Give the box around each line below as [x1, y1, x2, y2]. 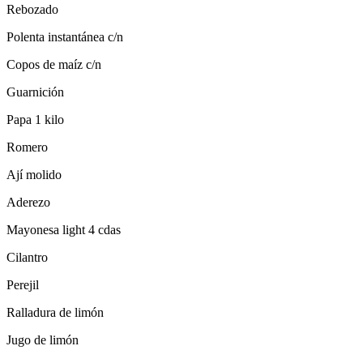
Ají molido [6, 167, 62, 181]
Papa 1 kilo [6, 112, 64, 126]
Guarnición [6, 84, 64, 99]
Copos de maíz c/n [6, 57, 101, 71]
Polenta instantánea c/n [6, 29, 123, 44]
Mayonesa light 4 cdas [6, 222, 121, 237]
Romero [6, 139, 48, 154]
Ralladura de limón [6, 305, 104, 319]
